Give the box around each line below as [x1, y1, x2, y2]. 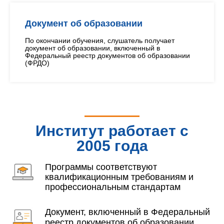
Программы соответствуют [45, 162, 157, 172]
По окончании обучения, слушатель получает [25, 36, 174, 44]
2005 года [76, 137, 148, 154]
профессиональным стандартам [45, 182, 180, 192]
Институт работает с [35, 122, 188, 139]
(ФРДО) [25, 59, 49, 67]
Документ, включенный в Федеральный [45, 207, 210, 217]
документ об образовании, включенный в [25, 44, 160, 52]
